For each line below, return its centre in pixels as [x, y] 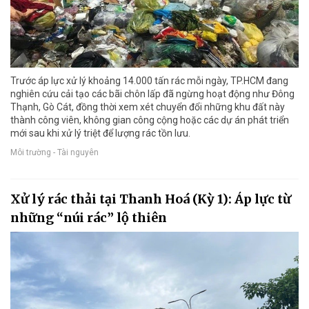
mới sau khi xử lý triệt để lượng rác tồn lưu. [100, 133]
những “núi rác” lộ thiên [89, 218]
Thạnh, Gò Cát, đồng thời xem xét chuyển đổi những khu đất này [148, 107]
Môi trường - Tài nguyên [54, 152]
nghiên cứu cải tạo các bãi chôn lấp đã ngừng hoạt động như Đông [152, 94]
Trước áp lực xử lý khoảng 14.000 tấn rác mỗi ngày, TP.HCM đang [149, 81]
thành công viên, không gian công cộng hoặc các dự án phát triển [150, 120]
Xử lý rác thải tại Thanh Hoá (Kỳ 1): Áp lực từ [151, 199]
